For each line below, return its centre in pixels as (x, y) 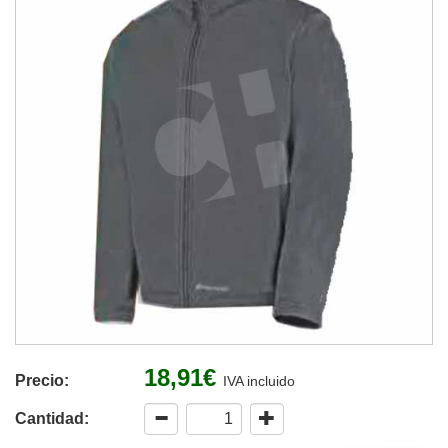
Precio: (42, 380)
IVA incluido (258, 380)
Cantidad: (52, 418)
